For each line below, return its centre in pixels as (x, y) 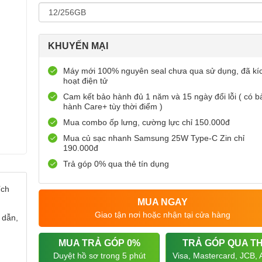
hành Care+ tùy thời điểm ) (113, 106)
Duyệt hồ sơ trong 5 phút (99, 256)
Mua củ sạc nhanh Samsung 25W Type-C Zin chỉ (154, 138)
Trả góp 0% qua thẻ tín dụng (117, 164)
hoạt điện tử (85, 81)
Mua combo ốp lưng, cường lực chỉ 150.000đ (146, 122)
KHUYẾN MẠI (78, 46)
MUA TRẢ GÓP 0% (99, 243)
